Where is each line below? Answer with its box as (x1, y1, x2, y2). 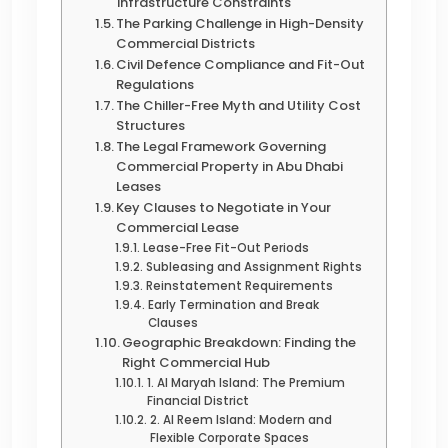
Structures (116, 115, 186, 135)
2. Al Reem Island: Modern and (149, 411, 332, 428)
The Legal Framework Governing (116, 136, 327, 156)
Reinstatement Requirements (145, 277, 333, 294)
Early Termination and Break (147, 296, 319, 313)
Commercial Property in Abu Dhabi (116, 156, 344, 176)
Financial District (146, 392, 249, 409)
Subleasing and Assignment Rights (145, 258, 362, 275)
